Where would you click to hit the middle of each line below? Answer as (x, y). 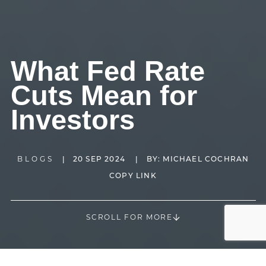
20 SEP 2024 (100, 160)
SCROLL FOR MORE (129, 217)
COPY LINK (133, 176)
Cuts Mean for (104, 95)
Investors (72, 120)
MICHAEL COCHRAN (206, 160)
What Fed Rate (107, 71)
